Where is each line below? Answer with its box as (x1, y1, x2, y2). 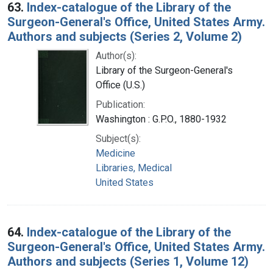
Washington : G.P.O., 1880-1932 (96, 113, 227, 125)
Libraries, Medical (96, 161, 172, 174)
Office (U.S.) (96, 79, 145, 91)
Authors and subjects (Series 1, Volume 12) (7, 253, 249, 269)
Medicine (96, 147, 135, 159)
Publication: (96, 98, 145, 110)
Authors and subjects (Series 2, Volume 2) (7, 29, 242, 44)
